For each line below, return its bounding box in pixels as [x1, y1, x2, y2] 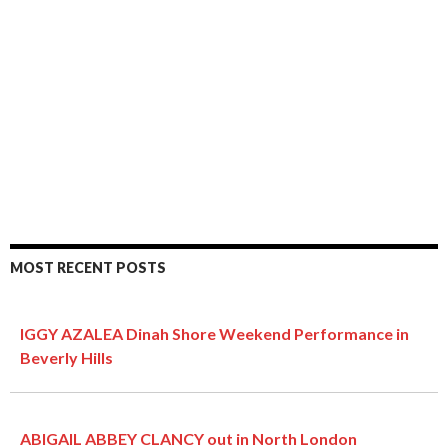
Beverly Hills [20, 347, 113, 367]
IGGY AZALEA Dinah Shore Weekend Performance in [20, 323, 409, 343]
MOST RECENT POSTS [10, 258, 166, 276]
